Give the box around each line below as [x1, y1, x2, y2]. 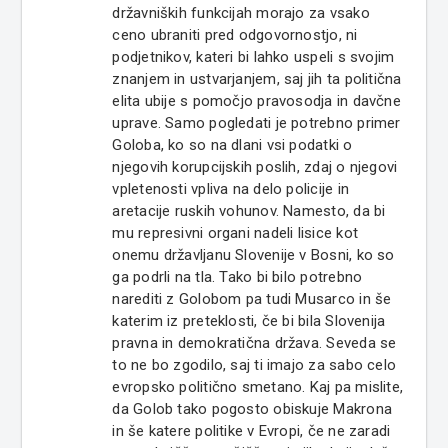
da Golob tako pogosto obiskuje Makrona [112, 400, 392, 419]
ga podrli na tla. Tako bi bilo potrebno [112, 268, 363, 287]
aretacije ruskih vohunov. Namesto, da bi [112, 202, 386, 221]
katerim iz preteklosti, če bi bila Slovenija [112, 312, 386, 331]
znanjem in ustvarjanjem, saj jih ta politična [112, 70, 402, 89]
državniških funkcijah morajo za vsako [112, 4, 370, 23]
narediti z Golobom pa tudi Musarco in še [112, 290, 392, 309]
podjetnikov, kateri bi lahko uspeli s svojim [112, 48, 395, 67]
